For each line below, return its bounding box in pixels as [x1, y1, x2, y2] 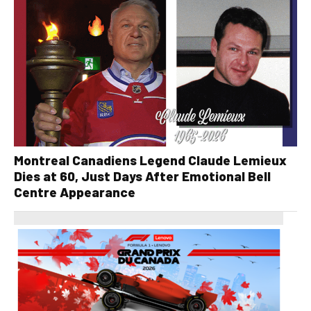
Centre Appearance [14, 184, 135, 200]
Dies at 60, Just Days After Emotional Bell [14, 168, 271, 184]
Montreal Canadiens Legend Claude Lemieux [14, 152, 287, 168]
